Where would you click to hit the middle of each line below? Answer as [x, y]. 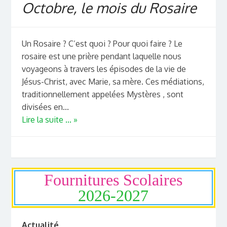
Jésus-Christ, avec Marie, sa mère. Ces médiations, [113, 82]
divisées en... [45, 107]
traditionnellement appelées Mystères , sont [102, 94]
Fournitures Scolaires [113, 180]
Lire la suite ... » [49, 120]
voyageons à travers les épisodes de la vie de [104, 69]
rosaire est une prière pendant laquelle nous [101, 56]
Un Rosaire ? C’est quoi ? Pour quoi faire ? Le [102, 44]
